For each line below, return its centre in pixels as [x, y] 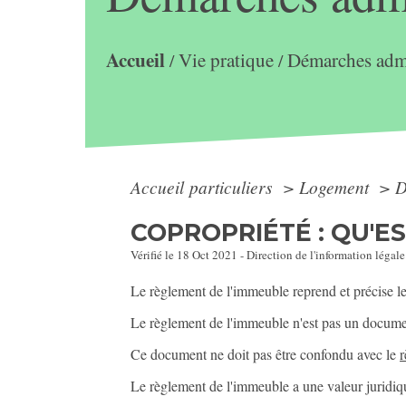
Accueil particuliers [204, 187]
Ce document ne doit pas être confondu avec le [266, 353]
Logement [337, 187]
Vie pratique [226, 60]
